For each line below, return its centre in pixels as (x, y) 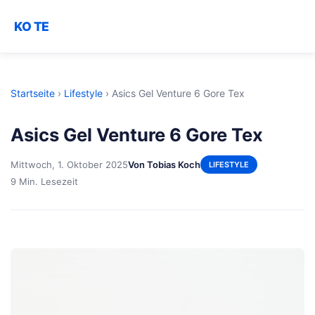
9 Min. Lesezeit (44, 181)
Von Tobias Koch (164, 164)
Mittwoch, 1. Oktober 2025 (69, 164)
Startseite (33, 93)
